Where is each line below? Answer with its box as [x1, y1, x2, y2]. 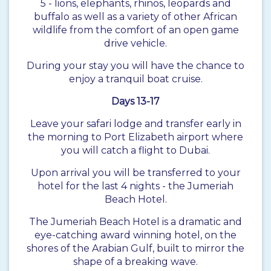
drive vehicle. [104, 38, 167, 50]
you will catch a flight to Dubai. [61, 145, 210, 157]
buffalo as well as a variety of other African [34, 11, 237, 23]
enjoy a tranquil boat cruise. [68, 73, 203, 85]
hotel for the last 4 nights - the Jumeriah [38, 180, 233, 192]
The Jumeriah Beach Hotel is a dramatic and [29, 216, 242, 228]
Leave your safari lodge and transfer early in [30, 118, 241, 130]
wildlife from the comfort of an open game [32, 24, 239, 36]
